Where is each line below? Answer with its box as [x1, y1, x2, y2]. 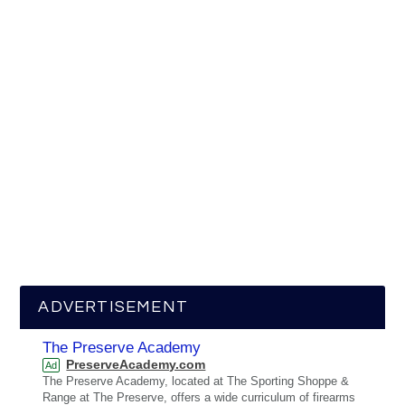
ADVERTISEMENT [38, 298, 189, 316]
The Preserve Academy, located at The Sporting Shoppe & [42, 374, 350, 388]
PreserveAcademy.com [66, 357, 206, 372]
